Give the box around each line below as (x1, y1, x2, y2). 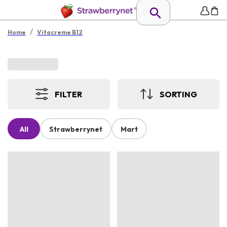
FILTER (55, 89, 83, 99)
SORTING (159, 89, 197, 99)
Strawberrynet (49, 125, 102, 134)
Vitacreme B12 (37, 28, 83, 36)
